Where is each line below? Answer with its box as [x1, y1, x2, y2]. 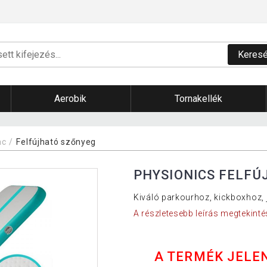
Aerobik [54, 93, 87, 105]
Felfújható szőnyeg [16, 136, 97, 147]
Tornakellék [174, 93, 222, 105]
